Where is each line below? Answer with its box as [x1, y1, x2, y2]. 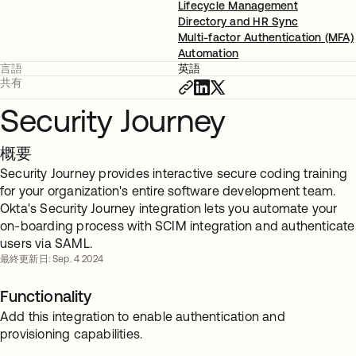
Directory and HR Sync [178, 15, 299, 28]
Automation [178, 47, 239, 60]
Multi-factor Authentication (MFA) [178, 31, 354, 44]
